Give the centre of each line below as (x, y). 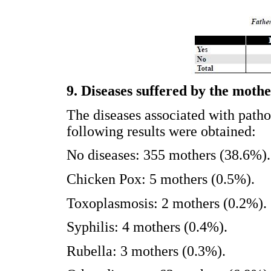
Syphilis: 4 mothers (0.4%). (147, 227)
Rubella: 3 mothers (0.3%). (146, 251)
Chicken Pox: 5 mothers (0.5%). (161, 179)
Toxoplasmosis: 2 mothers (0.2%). (167, 203)
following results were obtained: (161, 131)
